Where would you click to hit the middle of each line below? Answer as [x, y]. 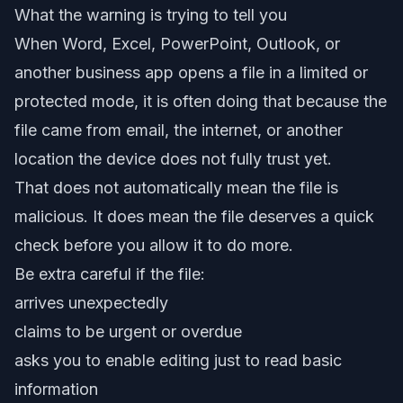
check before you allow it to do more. [154, 245]
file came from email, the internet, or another [179, 130]
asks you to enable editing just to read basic [178, 360]
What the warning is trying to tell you [151, 15]
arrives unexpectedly [91, 303]
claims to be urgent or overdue [128, 331]
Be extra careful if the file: [110, 274]
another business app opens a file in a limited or [191, 72]
